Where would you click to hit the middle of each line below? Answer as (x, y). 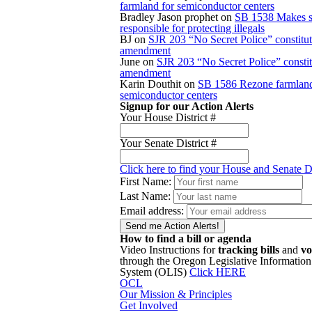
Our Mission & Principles (176, 294)
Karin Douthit (150, 84)
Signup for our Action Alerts (187, 106)
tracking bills (249, 250)
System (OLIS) (155, 272)
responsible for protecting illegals (192, 28)
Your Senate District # (168, 143)
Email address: (153, 211)
